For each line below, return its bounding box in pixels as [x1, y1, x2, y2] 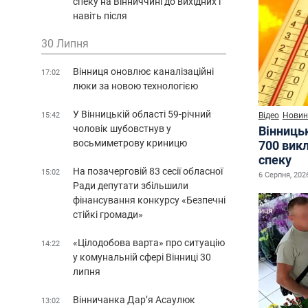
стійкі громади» [73, 208, 143, 220]
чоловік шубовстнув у [73, 122, 171, 134]
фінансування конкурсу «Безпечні [73, 194, 225, 206]
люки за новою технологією [73, 80, 198, 91]
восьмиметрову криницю [73, 137, 187, 148]
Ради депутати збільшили [73, 179, 188, 191]
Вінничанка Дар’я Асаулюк [73, 294, 195, 305]
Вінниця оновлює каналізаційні [73, 65, 214, 77]
